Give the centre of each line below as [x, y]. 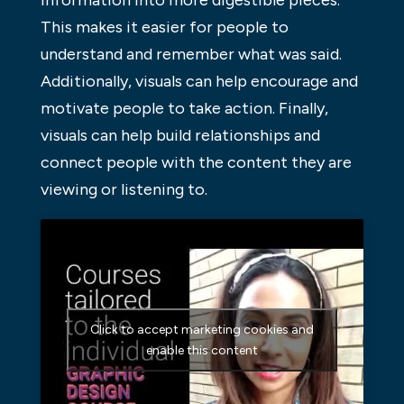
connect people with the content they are [196, 162]
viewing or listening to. [124, 189]
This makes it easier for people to [164, 27]
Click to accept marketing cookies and [202, 330]
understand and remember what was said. [191, 54]
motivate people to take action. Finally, [184, 108]
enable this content [202, 351]
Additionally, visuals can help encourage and [199, 81]
